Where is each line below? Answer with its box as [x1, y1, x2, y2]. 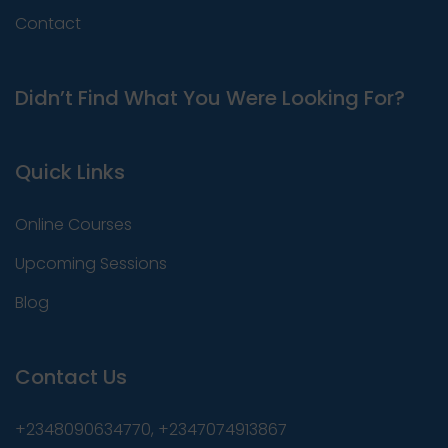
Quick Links [15, 157, 125, 186]
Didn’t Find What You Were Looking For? [15, 83, 405, 112]
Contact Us [15, 362, 127, 391]
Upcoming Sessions [15, 251, 167, 275]
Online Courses [15, 212, 132, 236]
